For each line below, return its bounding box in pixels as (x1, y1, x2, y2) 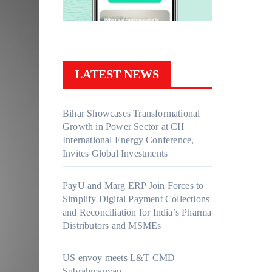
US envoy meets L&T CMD (63, 253, 175, 263)
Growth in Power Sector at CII (63, 121, 184, 132)
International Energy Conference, (63, 135, 194, 146)
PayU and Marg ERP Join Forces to (63, 180, 204, 191)
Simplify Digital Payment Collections (63, 194, 210, 205)
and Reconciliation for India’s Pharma (63, 207, 212, 218)
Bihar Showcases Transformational (63, 108, 200, 119)
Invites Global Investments (63, 148, 168, 159)
